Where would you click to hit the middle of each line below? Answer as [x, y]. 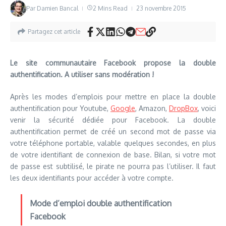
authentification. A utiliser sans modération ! [82, 74]
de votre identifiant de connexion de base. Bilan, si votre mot [113, 154]
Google [123, 108]
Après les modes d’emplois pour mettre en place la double [113, 96]
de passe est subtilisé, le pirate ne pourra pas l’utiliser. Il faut [113, 166]
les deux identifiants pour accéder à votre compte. [92, 178]
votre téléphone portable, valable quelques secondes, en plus [113, 143]
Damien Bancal [58, 8]
